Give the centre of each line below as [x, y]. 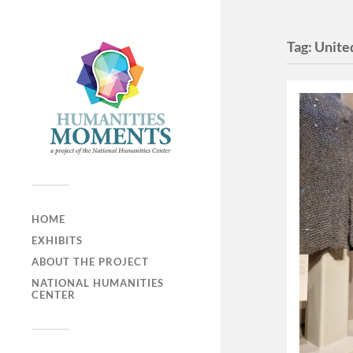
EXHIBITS [57, 241]
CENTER [54, 295]
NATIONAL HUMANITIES [98, 283]
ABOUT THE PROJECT [90, 262]
